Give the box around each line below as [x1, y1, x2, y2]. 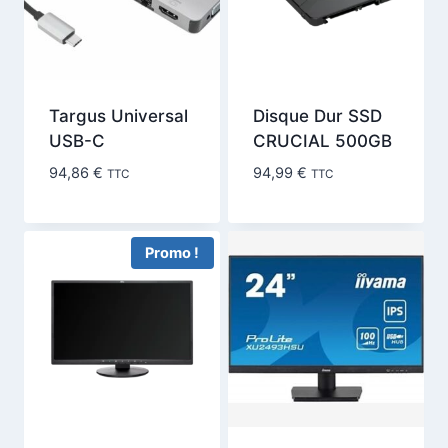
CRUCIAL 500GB [252, 130, 392, 151]
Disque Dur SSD [252, 105, 382, 126]
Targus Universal [48, 105, 188, 126]
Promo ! [145, 243, 200, 262]
